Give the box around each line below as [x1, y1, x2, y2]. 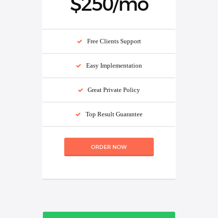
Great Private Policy [88, 86, 141, 93]
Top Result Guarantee [85, 110, 143, 118]
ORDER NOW [91, 143, 127, 150]
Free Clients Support [87, 37, 141, 45]
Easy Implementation [86, 61, 142, 69]
